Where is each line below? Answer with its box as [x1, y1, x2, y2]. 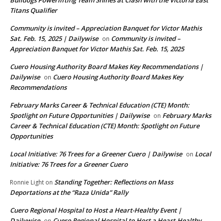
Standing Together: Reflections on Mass [54, 178, 173, 187]
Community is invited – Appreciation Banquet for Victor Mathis [10, 24, 202, 33]
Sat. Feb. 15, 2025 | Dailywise [10, 34, 98, 43]
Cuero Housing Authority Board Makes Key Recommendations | [10, 62, 203, 72]
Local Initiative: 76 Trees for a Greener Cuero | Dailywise [10, 149, 182, 159]
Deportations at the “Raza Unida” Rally [10, 188, 128, 197]
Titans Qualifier [10, 6, 57, 15]
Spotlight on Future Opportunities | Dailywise [10, 111, 149, 120]
